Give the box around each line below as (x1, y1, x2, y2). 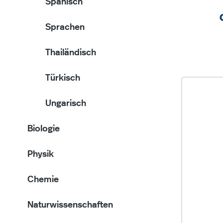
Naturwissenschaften (27, 201, 113, 210)
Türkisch (45, 74, 80, 83)
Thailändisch (45, 48, 96, 57)
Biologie (27, 124, 60, 133)
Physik (27, 150, 54, 159)
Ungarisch (45, 99, 86, 108)
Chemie (27, 175, 59, 184)
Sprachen (45, 23, 85, 32)
